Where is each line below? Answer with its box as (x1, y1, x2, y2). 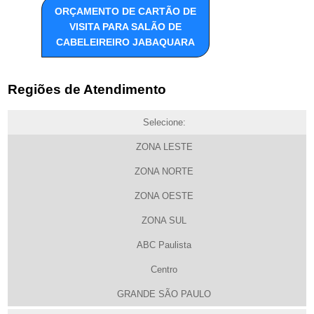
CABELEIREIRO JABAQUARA (56, 36, 196, 48)
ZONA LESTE (135, 141, 193, 152)
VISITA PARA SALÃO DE (69, 21, 182, 33)
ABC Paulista (137, 239, 191, 250)
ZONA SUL (142, 214, 186, 226)
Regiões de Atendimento (8, 81, 167, 97)
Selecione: (142, 116, 186, 128)
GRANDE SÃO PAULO (117, 288, 211, 299)
